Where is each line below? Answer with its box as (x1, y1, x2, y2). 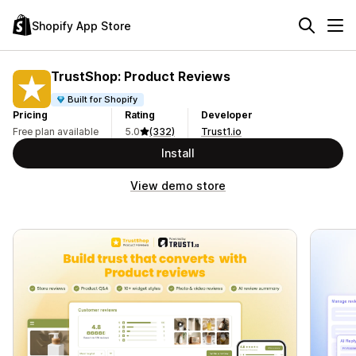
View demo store (130, 179, 226, 192)
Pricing (13, 109, 48, 121)
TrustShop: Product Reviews (51, 68, 230, 84)
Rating (125, 109, 155, 121)
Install (161, 146, 195, 160)
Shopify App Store (32, 18, 131, 33)
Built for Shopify (68, 93, 138, 105)
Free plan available (13, 126, 99, 137)
